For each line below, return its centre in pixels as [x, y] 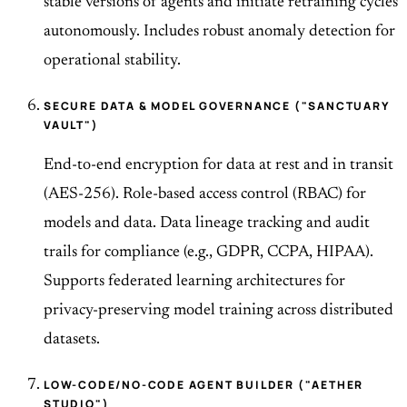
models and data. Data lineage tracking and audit [207, 224]
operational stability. [112, 61]
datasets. [72, 340]
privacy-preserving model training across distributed [218, 311]
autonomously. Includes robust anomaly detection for [219, 32]
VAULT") [71, 125]
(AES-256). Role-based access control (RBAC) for [205, 195]
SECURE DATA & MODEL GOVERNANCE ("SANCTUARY [217, 106]
